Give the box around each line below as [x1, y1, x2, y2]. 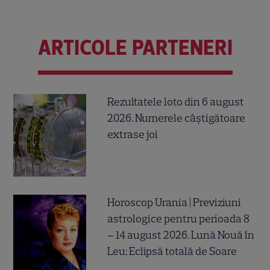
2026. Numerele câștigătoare [107, 111, 246, 125]
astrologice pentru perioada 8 [107, 212, 250, 226]
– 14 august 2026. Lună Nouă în [107, 228, 255, 242]
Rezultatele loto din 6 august [107, 95, 245, 109]
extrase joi [107, 128, 159, 142]
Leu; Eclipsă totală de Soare [107, 245, 237, 259]
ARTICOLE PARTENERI [37, 34, 233, 60]
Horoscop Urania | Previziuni [107, 196, 242, 210]
